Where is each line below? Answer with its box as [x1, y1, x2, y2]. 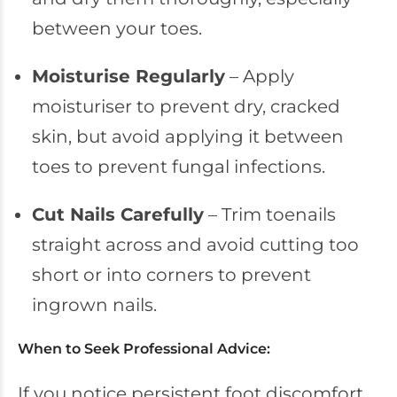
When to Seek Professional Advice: [18, 340, 270, 357]
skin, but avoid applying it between [31, 126, 344, 147]
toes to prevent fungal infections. [31, 156, 325, 177]
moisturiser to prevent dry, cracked [31, 96, 340, 117]
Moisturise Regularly [31, 66, 225, 87]
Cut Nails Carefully [31, 204, 204, 225]
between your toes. [31, 18, 202, 39]
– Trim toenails [203, 204, 336, 225]
